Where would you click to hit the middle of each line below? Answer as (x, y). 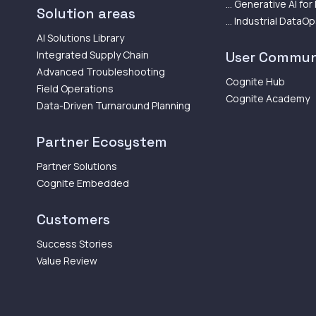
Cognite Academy (268, 98)
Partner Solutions (77, 166)
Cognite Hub (255, 81)
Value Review (67, 261)
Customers (73, 219)
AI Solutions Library (80, 38)
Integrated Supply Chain (93, 55)
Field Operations (75, 89)
